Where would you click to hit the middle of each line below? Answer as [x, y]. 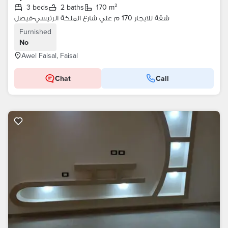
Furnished [35, 32]
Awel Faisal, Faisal [50, 55]
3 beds [39, 7]
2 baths [74, 7]
